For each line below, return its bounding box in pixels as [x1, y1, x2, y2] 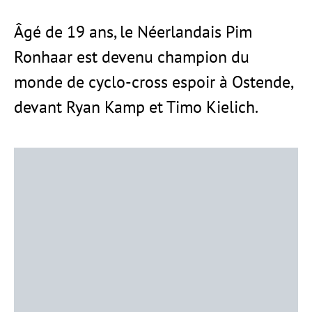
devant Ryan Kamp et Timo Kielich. [14, 96, 258, 118]
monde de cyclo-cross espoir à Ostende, [14, 71, 294, 93]
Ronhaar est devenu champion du [14, 46, 249, 68]
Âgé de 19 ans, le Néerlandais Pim [14, 21, 252, 42]
